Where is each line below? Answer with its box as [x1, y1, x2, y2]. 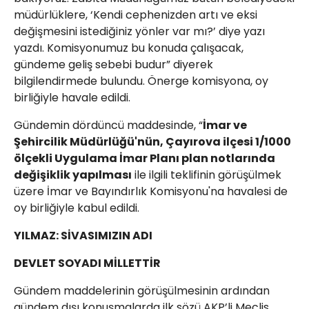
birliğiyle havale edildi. [14, 90, 130, 106]
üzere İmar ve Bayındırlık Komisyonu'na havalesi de [14, 183, 288, 200]
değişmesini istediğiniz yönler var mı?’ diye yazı [14, 23, 265, 40]
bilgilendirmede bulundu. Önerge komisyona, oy [14, 73, 268, 90]
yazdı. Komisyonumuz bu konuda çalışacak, [14, 40, 243, 57]
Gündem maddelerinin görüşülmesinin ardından [14, 283, 270, 299]
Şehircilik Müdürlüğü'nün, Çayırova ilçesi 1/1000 [14, 134, 291, 150]
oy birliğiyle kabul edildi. [14, 200, 139, 217]
